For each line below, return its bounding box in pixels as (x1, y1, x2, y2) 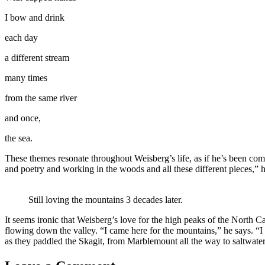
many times (5, 73, 47, 83)
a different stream (5, 53, 69, 63)
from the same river (5, 93, 77, 104)
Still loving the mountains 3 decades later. (28, 195, 183, 205)
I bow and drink (5, 12, 64, 23)
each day (5, 33, 38, 43)
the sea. (5, 133, 33, 144)
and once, (5, 113, 41, 124)
